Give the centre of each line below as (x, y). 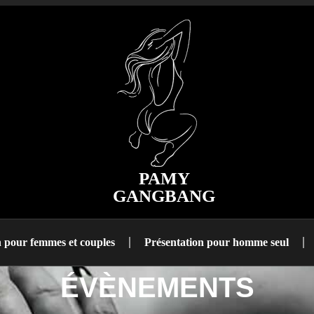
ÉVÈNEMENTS (157, 287)
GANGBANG (164, 196)
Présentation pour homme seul (216, 242)
